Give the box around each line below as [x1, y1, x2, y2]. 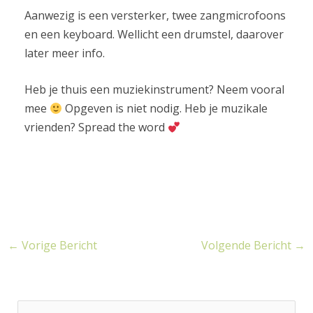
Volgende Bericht [201, 238, 295, 254]
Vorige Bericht [18, 238, 97, 254]
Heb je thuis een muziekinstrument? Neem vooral [24, 82, 284, 98]
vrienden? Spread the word [24, 119, 168, 136]
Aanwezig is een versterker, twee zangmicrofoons [24, 7, 286, 23]
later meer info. [24, 45, 105, 61]
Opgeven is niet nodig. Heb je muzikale [61, 101, 268, 117]
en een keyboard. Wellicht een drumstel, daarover [24, 26, 284, 42]
